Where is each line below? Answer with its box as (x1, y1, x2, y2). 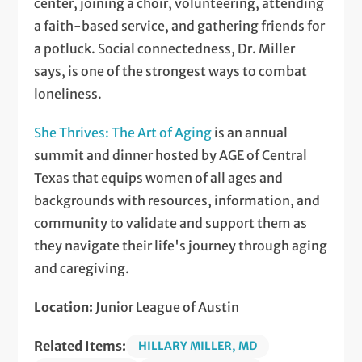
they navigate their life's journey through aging (34, 238, 328, 255)
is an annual (212, 124, 288, 141)
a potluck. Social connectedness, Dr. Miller (34, 40, 296, 57)
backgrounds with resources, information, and (34, 192, 321, 209)
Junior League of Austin (95, 299, 240, 316)
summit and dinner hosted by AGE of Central (34, 147, 308, 164)
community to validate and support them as (34, 215, 308, 232)
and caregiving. (34, 260, 130, 277)
